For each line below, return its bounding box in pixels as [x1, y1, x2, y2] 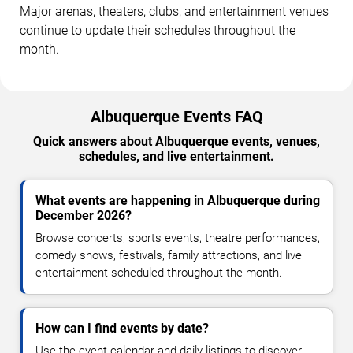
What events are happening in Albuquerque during [35, 192, 320, 208]
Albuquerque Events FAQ [90, 106, 263, 126]
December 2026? [35, 207, 132, 223]
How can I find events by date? [35, 320, 209, 336]
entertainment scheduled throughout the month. [35, 265, 282, 280]
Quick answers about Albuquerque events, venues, [33, 133, 320, 149]
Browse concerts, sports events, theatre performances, [35, 230, 320, 245]
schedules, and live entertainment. [79, 148, 274, 164]
